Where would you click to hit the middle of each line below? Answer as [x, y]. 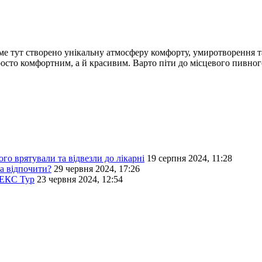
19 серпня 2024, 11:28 [189, 158]
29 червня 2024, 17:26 [97, 169]
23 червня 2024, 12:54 [80, 180]
